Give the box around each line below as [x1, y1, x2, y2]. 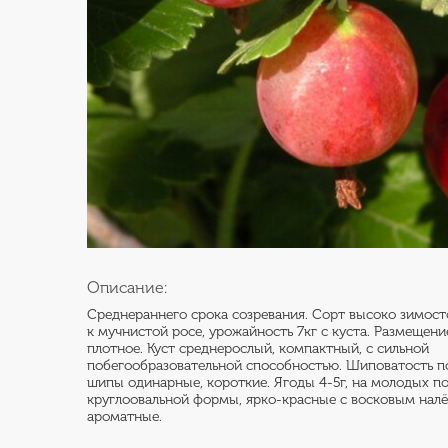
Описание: [87, 278, 167, 297]
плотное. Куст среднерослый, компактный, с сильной [87, 340, 429, 357]
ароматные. [87, 408, 162, 425]
